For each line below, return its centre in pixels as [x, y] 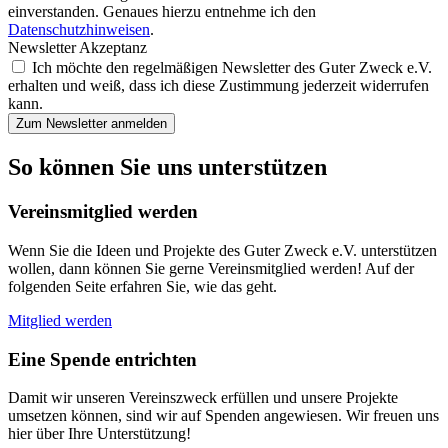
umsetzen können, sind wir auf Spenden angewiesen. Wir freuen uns [223, 416]
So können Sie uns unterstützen [167, 167]
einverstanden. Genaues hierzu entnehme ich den [162, 12]
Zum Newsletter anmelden [91, 124]
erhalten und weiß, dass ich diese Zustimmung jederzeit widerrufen [218, 86]
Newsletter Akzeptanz [77, 48]
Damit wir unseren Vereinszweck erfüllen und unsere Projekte [203, 398]
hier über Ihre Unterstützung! [99, 434]
